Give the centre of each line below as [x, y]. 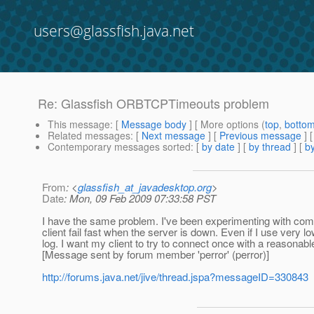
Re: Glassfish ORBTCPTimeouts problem [153, 103]
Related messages [89, 136]
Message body [154, 124]
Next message [173, 136]
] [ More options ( [226, 124]
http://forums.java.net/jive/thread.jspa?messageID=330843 [175, 277]
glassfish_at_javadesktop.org [145, 187]
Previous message [260, 136]
